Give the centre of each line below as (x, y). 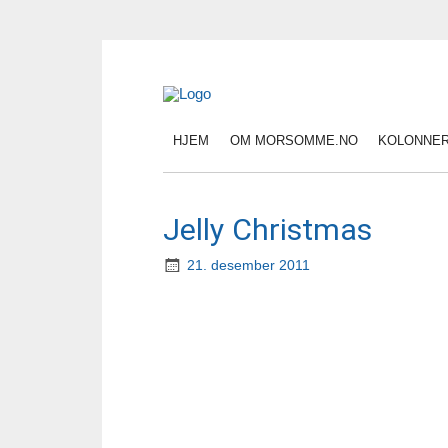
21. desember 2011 (248, 265)
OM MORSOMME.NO (293, 140)
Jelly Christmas (267, 229)
